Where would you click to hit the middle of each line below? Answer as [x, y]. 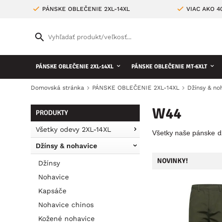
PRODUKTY [52, 113]
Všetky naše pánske [184, 133]
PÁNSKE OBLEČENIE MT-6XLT [169, 67]
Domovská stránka [57, 88]
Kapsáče [52, 191]
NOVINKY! [172, 161]
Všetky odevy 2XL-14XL [73, 129]
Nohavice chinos [66, 205]
